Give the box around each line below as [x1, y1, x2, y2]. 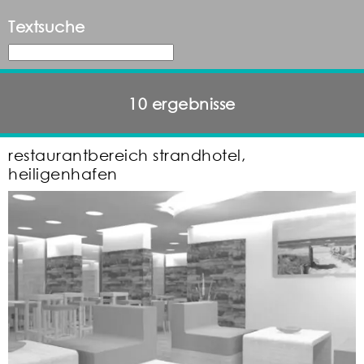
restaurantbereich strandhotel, [8, 145, 245, 165]
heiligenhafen [8, 164, 118, 184]
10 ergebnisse [128, 93, 236, 113]
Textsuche [8, 16, 85, 36]
